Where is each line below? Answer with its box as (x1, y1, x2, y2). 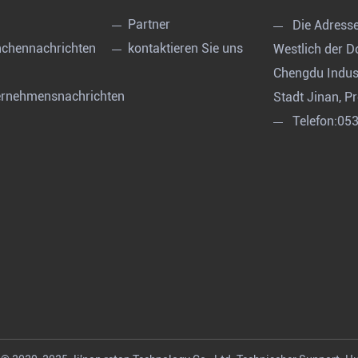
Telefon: (292, 113, 337, 129)
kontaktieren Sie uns (127, 41, 243, 57)
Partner (127, 17, 170, 33)
